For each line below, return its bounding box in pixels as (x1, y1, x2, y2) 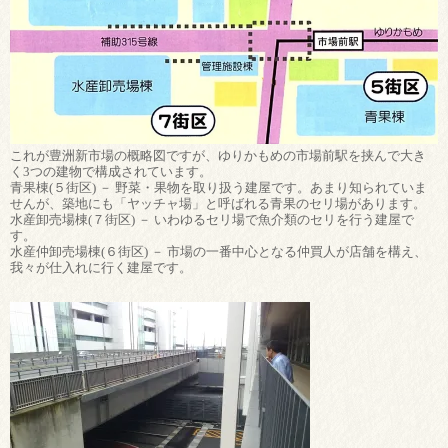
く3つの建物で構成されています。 (10, 164, 212, 180)
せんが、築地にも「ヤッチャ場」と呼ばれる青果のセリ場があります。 (10, 196, 426, 212)
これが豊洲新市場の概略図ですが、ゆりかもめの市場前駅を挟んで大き (10, 148, 426, 164)
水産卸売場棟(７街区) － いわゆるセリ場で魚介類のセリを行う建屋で (10, 212, 414, 228)
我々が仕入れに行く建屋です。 (10, 260, 192, 276)
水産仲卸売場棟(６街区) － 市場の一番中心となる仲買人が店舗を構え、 (10, 244, 427, 260)
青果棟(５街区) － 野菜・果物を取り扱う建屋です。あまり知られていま (10, 180, 427, 196)
